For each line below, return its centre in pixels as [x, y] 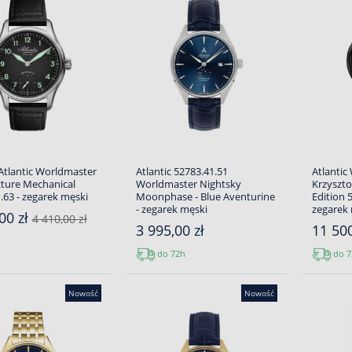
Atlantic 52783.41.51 [181, 171]
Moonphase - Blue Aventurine [205, 196]
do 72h [170, 253]
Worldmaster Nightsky [188, 184]
